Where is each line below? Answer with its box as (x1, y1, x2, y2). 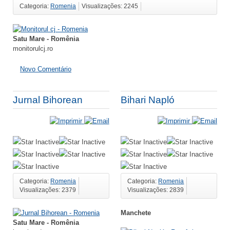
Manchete (121, 208, 151, 217)
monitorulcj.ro (13, 44, 53, 52)
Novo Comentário (20, 65, 71, 73)
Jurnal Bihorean (13, 94, 83, 106)
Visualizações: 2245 (82, 3, 138, 9)
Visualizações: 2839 (127, 186, 184, 193)
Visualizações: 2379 (20, 186, 76, 193)
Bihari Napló (121, 94, 175, 106)
